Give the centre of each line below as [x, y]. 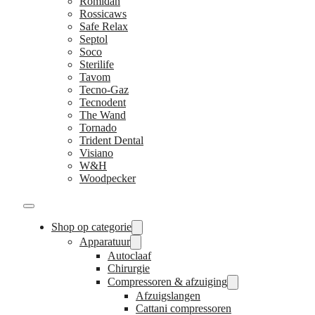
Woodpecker [108, 178]
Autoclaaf [129, 255]
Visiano [96, 153]
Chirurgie [129, 268]
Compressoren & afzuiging [167, 281]
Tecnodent [103, 102]
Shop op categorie [91, 226]
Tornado [98, 127]
